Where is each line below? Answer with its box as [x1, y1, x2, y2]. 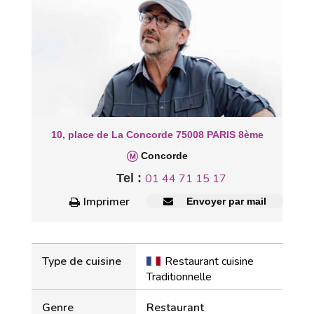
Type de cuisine [42, 254, 121, 269]
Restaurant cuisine [165, 254, 254, 269]
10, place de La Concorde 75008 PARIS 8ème [50, 129, 264, 140]
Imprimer [83, 194, 130, 210]
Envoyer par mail [183, 196, 266, 207]
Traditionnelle [146, 269, 212, 285]
